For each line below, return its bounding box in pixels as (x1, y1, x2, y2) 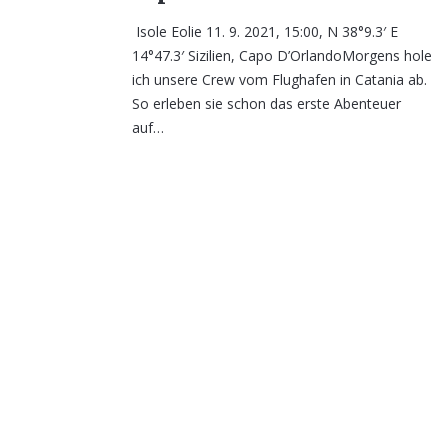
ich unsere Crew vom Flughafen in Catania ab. (132, 70, 427, 90)
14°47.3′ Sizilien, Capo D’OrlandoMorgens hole (132, 46, 432, 66)
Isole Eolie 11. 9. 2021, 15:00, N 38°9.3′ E (132, 22, 398, 42)
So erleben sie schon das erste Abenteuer (132, 94, 401, 114)
